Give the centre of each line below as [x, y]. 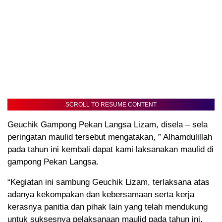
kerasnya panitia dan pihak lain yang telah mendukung [108, 207]
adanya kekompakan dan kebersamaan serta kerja [101, 195]
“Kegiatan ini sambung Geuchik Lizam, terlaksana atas [109, 182]
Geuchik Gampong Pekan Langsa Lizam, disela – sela [108, 125]
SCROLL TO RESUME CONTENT [111, 105]
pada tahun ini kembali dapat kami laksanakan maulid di [111, 150]
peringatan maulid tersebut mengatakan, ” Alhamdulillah [110, 137]
